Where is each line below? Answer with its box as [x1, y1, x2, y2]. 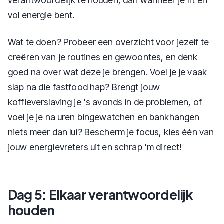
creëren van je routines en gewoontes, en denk [8, 52, 198, 62]
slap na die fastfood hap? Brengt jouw [8, 82, 160, 92]
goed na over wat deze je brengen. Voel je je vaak [8, 67, 207, 77]
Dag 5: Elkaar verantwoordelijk [8, 186, 193, 203]
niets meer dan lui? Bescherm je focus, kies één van [8, 127, 214, 137]
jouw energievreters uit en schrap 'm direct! [8, 142, 182, 152]
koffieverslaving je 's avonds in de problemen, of [8, 97, 202, 107]
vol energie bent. [8, 10, 75, 20]
